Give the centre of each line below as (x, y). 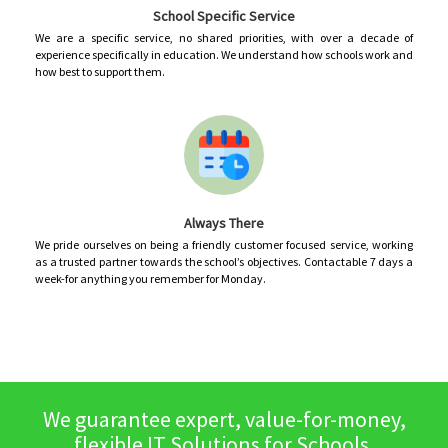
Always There (224, 223)
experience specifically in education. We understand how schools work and (224, 55)
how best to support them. (100, 72)
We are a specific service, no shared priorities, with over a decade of (224, 38)
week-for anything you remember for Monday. (150, 279)
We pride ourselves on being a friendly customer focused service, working (224, 245)
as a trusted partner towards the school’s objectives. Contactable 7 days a (224, 262)
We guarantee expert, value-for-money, (224, 419)
